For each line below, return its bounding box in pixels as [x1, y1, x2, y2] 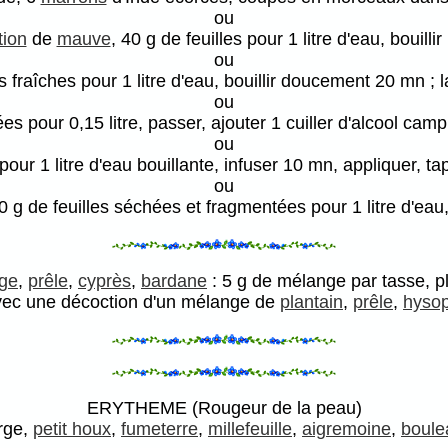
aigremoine [302, 419, 391, 440]
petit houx [33, 419, 111, 440]
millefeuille [208, 419, 292, 440]
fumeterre [121, 419, 198, 440]
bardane [141, 271, 207, 292]
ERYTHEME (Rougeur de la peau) [86, 398, 362, 419]
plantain [280, 292, 343, 313]
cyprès [78, 271, 131, 292]
